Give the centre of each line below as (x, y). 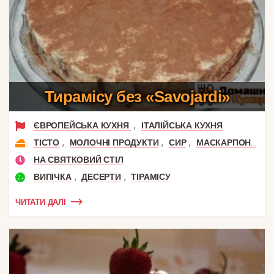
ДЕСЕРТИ (101, 177)
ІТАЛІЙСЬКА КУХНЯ (182, 126)
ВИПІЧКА (53, 177)
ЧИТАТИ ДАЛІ (41, 202)
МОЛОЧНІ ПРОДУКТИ (114, 143)
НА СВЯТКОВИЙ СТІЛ (79, 160)
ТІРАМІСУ (151, 177)
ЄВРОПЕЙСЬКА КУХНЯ (83, 126)
